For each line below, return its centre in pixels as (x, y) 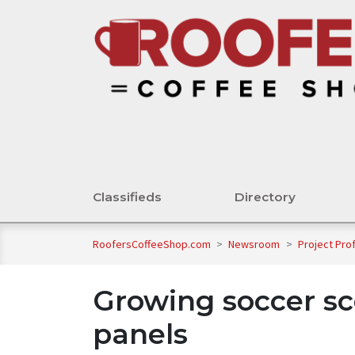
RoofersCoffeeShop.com (152, 244)
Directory (265, 197)
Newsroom (256, 244)
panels (140, 334)
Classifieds (127, 197)
